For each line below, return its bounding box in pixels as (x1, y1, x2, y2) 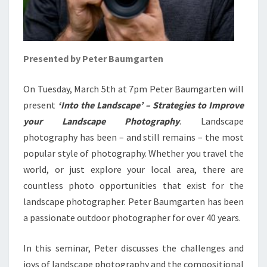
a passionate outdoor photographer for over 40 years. (23, 212, 241, 223)
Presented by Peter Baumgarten (23, 52, 163, 64)
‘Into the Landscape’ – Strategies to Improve (58, 99, 244, 111)
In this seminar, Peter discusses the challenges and (23, 242, 244, 254)
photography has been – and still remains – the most (23, 131, 244, 143)
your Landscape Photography (23, 115, 180, 127)
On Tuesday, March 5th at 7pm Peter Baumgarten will (23, 83, 244, 95)
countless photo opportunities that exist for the (23, 179, 244, 191)
